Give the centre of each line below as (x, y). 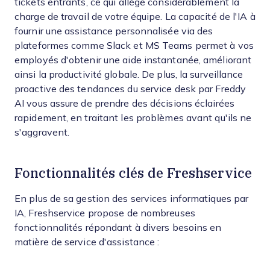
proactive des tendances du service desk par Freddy (130, 89)
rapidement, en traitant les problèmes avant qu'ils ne (133, 118)
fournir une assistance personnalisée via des (114, 31)
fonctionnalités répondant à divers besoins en (118, 227)
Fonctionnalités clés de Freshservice (133, 172)
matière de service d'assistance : (87, 242)
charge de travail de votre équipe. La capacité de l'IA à (135, 16)
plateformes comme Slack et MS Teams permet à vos (134, 45)
